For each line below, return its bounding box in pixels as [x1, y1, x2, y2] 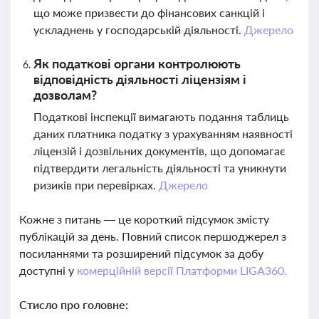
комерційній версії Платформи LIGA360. [76, 263, 287, 277]
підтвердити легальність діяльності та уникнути [33, 161, 286, 174]
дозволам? [33, 87, 97, 103]
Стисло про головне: [19, 298, 128, 311]
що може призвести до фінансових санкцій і [33, 6, 265, 19]
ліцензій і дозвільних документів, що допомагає [33, 144, 286, 157]
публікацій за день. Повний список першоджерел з [19, 229, 286, 243]
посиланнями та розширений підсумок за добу [19, 246, 263, 260]
